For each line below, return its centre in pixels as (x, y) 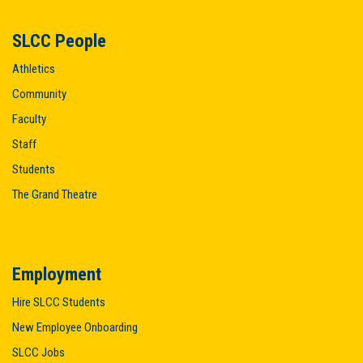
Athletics (34, 69)
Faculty (29, 119)
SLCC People (59, 41)
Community (39, 94)
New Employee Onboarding (75, 327)
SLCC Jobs (38, 352)
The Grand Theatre (55, 194)
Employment (57, 274)
